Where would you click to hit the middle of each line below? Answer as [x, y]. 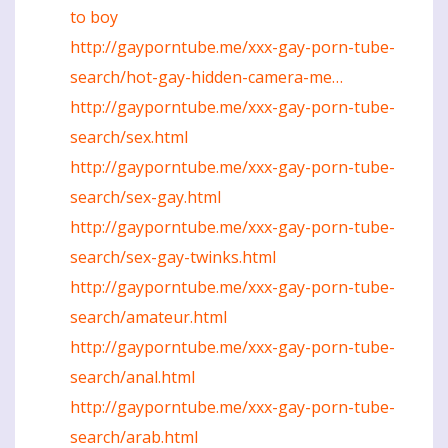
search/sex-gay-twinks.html [173, 257]
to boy [94, 17]
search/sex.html [129, 137]
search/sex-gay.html [145, 197]
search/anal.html [132, 377]
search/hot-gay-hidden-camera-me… [206, 77]
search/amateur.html [148, 317]
